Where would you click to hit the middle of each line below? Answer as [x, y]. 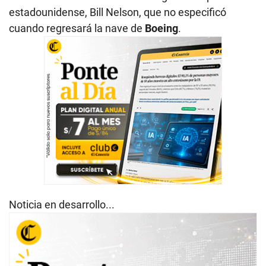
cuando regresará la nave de [77, 28]
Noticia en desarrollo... [62, 204]
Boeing [161, 28]
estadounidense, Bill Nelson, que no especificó [118, 12]
